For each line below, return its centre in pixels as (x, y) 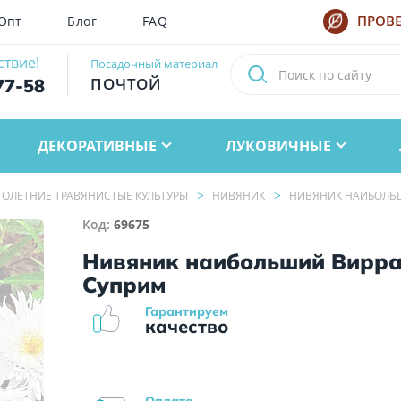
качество (187, 326)
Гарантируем (187, 311)
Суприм (124, 284)
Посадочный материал (154, 64)
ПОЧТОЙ (126, 84)
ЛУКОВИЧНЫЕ (278, 145)
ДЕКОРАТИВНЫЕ (98, 145)
